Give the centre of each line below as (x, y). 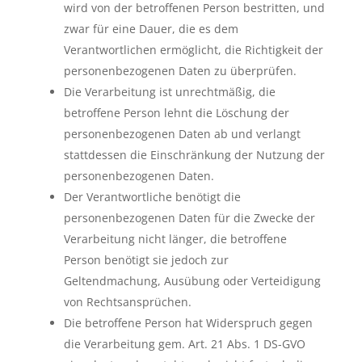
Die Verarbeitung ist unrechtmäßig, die (169, 92)
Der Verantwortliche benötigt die (152, 197)
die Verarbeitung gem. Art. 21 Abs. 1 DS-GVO (184, 344)
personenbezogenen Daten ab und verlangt (182, 134)
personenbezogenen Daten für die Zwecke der (189, 218)
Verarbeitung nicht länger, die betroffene (175, 239)
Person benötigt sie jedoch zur (146, 260)
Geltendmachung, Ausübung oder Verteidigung (192, 281)
